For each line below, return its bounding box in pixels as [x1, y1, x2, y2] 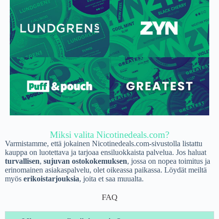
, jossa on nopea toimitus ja [127, 156, 210, 165]
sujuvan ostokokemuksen [44, 156, 127, 165]
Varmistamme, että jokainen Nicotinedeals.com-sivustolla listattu [5, 139, 202, 148]
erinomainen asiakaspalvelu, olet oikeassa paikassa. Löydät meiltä [5, 165, 207, 174]
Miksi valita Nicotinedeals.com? [50, 129, 169, 140]
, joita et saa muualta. [79, 174, 144, 183]
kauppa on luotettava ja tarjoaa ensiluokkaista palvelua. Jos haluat [5, 148, 206, 156]
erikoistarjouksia [23, 174, 79, 183]
